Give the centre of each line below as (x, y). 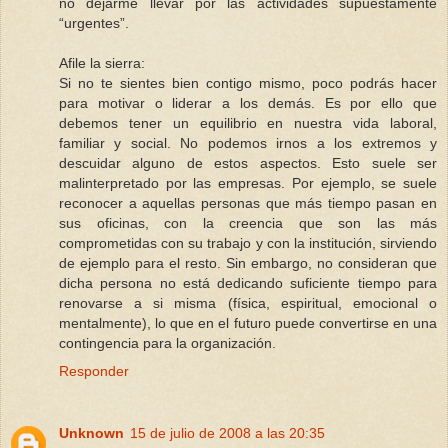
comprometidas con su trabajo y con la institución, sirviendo (248, 242)
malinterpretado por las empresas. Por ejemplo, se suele (248, 182)
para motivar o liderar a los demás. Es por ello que (248, 102)
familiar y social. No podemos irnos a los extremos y (248, 142)
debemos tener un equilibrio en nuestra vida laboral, (248, 122)
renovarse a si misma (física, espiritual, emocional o (248, 302)
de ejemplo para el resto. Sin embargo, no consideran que (248, 262)
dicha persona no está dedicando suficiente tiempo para (248, 282)
